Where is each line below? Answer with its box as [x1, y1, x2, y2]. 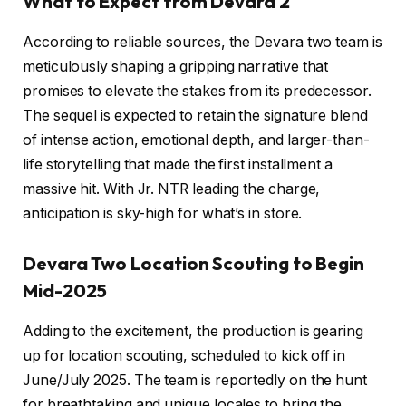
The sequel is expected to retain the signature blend [23, 106, 368, 124]
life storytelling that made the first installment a [23, 155, 333, 173]
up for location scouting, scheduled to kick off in [23, 346, 346, 364]
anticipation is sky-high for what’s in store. [23, 204, 303, 222]
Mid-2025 [23, 279, 108, 303]
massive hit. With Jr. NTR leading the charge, [23, 179, 321, 198]
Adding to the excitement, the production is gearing [23, 322, 363, 340]
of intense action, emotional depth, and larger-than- [23, 130, 370, 149]
